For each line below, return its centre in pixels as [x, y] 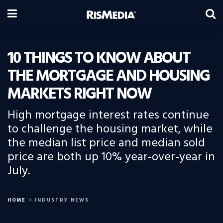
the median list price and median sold [106, 143]
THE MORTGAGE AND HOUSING [109, 76]
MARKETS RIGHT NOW [79, 94]
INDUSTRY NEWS [62, 200]
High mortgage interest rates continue [108, 115]
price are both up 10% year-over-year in [111, 157]
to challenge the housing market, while [110, 129]
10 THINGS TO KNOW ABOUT [99, 58]
